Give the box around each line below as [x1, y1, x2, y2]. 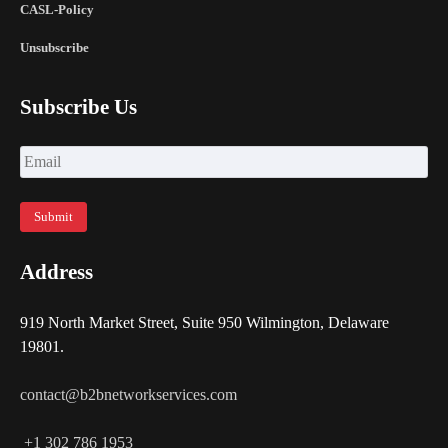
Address [20, 259, 93, 283]
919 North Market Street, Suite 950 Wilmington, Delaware [20, 313, 389, 331]
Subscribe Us [20, 95, 137, 119]
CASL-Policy [20, 2, 94, 18]
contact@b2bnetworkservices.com [20, 385, 237, 403]
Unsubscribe [20, 40, 89, 56]
